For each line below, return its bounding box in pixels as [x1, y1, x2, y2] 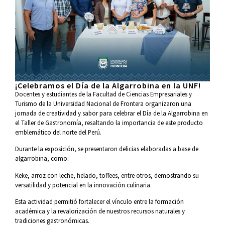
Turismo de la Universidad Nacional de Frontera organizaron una [15, 99, 191, 107]
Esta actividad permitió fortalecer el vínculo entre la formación [15, 197, 184, 205]
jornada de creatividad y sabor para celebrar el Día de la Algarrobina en [15, 108, 208, 117]
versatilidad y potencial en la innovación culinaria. [15, 180, 153, 189]
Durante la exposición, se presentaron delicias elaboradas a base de [15, 145, 198, 153]
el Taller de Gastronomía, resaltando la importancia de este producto [15, 118, 203, 127]
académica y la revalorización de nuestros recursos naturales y [15, 206, 185, 215]
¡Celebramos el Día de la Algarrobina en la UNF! [15, 80, 201, 90]
